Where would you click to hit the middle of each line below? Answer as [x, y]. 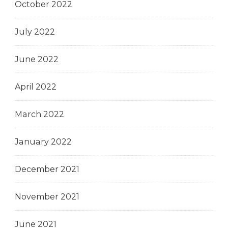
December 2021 [47, 169]
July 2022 [35, 32]
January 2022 [43, 141]
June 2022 [37, 59]
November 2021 [47, 196]
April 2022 [36, 87]
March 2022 [39, 114]
